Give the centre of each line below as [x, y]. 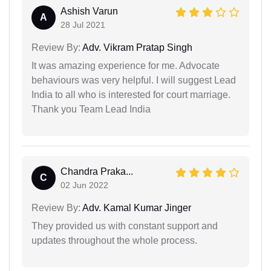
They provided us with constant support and [125, 226]
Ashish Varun [89, 11]
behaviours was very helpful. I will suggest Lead [134, 80]
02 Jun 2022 [84, 185]
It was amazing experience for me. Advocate [126, 65]
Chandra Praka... [97, 171]
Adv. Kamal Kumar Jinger [136, 207]
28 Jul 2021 [83, 24]
